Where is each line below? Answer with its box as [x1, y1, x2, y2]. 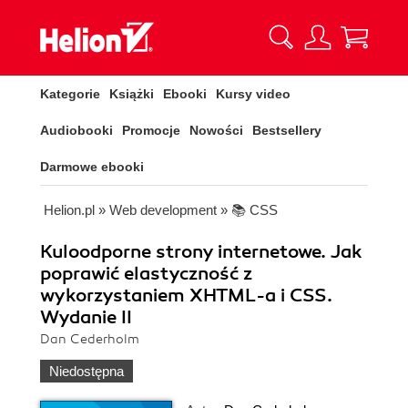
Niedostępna [49, 363, 124, 379]
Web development [109, 202, 217, 218]
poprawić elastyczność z [40, 262, 252, 285]
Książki [109, 87, 154, 101]
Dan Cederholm [40, 331, 139, 347]
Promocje [122, 123, 180, 138]
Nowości [189, 123, 243, 138]
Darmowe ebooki [40, 159, 144, 174]
